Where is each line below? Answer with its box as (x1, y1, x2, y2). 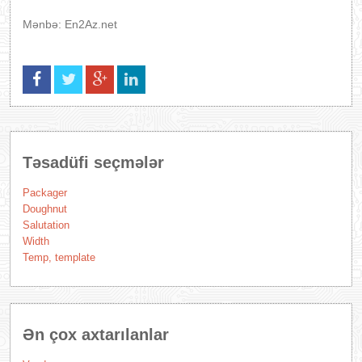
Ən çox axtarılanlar (23, 326, 169, 343)
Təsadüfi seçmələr (23, 154, 164, 171)
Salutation (23, 219, 69, 231)
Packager (23, 187, 67, 199)
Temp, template (23, 251, 95, 263)
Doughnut (23, 203, 67, 215)
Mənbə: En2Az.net (23, 18, 117, 31)
